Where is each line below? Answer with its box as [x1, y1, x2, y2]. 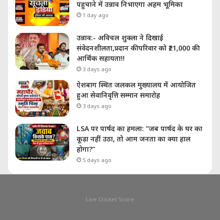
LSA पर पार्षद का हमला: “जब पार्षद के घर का [77, 124, 202, 134]
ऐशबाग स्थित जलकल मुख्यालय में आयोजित [77, 80, 196, 90]
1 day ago [82, 11, 109, 19]
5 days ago [82, 156, 111, 164]
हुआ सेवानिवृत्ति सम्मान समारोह [77, 90, 160, 100]
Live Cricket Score [86, 195, 134, 203]
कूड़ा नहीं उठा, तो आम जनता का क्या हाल [77, 134, 191, 144]
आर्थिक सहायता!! [77, 54, 125, 63]
